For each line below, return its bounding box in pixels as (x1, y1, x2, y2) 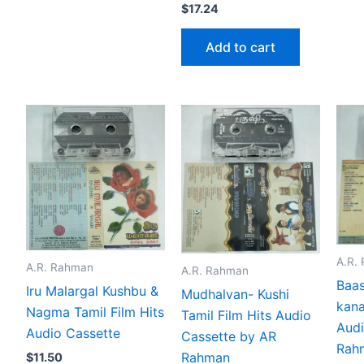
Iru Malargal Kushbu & (26, 282, 158, 299)
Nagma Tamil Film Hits (26, 303, 164, 320)
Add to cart (206, 39, 275, 55)
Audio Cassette (26, 324, 120, 341)
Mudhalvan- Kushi (181, 285, 289, 302)
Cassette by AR (181, 327, 276, 344)
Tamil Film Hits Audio (181, 306, 311, 323)
